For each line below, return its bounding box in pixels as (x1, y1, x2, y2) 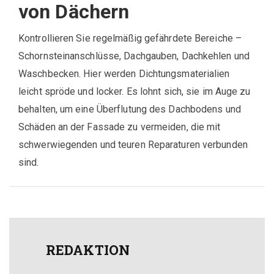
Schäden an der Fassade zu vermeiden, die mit (18, 121, 221, 133)
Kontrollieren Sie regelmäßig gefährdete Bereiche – (18, 32, 242, 44)
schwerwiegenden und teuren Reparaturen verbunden (18, 139, 248, 150)
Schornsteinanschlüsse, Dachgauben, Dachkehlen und (18, 50, 250, 62)
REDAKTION (46, 241, 130, 259)
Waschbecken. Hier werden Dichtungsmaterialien (18, 68, 230, 80)
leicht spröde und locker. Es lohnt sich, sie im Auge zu (18, 86, 251, 97)
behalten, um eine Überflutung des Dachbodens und (18, 103, 241, 115)
